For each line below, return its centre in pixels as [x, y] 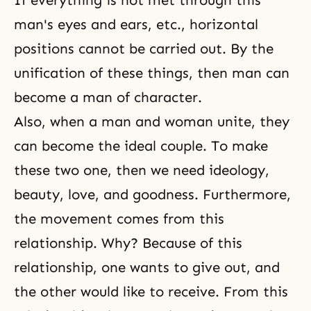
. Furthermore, [243, 194]
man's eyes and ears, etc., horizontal [136, 24]
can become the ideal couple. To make [141, 146]
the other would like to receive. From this [151, 292]
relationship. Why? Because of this [128, 243]
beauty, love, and [73, 194]
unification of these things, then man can [152, 73]
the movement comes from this [119, 219]
